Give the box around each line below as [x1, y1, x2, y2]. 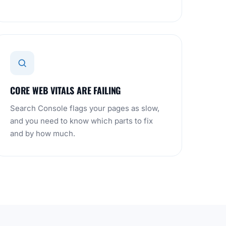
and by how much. [10, 129, 75, 138]
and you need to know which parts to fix [10, 116, 153, 126]
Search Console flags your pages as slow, [10, 103, 159, 113]
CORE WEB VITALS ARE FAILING [10, 84, 121, 97]
